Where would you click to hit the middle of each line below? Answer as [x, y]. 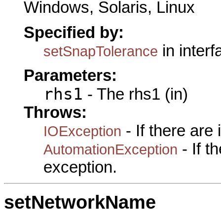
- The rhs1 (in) [135, 94]
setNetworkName [80, 202]
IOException [82, 131]
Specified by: [74, 32]
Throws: [55, 113]
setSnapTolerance [101, 51]
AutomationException [110, 149]
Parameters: [70, 76]
